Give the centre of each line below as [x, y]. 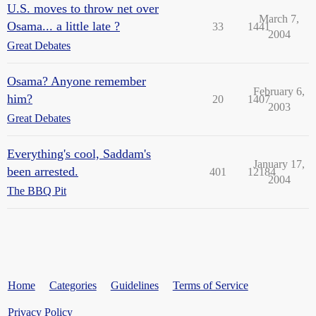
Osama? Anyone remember [77, 81]
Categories [73, 285]
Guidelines [134, 285]
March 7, [279, 19]
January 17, [279, 164]
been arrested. [43, 171]
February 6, [279, 91]
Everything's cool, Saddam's [79, 154]
